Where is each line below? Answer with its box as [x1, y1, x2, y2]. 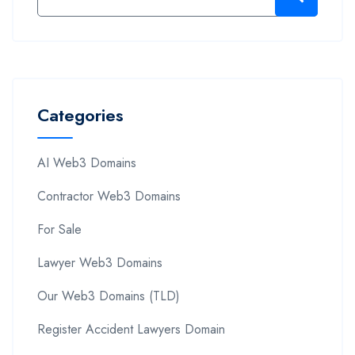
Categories [37, 101, 124, 128]
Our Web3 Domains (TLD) [37, 286, 180, 305]
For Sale [37, 219, 82, 239]
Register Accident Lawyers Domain [37, 319, 225, 338]
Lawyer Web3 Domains [37, 253, 162, 272]
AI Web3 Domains [37, 153, 136, 172]
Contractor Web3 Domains [37, 186, 181, 205]
